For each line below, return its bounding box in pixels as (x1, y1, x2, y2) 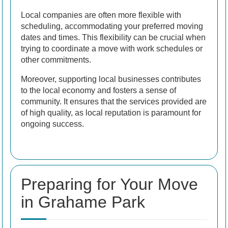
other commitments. (21, 55, 91, 65)
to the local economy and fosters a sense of (21, 86, 176, 95)
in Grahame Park (21, 193, 145, 212)
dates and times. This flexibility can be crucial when (21, 33, 206, 42)
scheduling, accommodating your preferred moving (21, 22, 203, 31)
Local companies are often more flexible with (21, 11, 181, 20)
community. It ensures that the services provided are (21, 97, 207, 106)
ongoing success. (21, 120, 84, 129)
